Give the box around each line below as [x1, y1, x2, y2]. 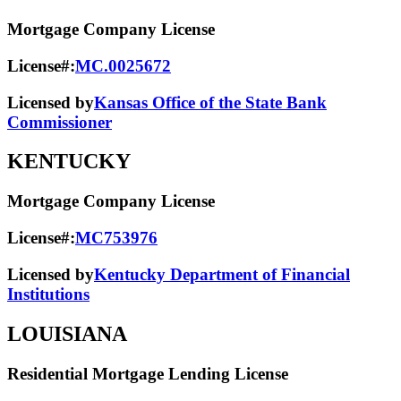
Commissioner [7, 112, 112, 132]
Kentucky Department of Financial [94, 264, 350, 284]
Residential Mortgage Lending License [7, 363, 288, 383]
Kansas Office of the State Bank [94, 92, 327, 112]
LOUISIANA [7, 321, 127, 346]
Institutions [7, 284, 90, 303]
